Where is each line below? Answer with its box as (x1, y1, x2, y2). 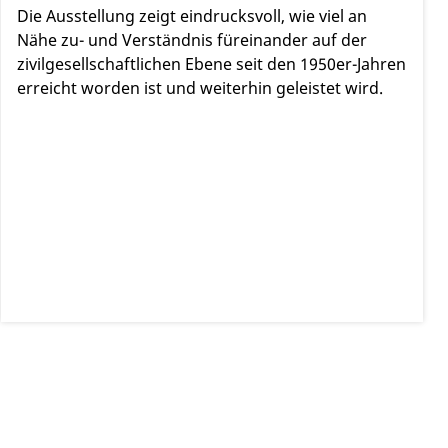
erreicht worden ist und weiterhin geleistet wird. (16, 77, 383, 100)
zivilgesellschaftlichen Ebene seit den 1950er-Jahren (16, 53, 406, 76)
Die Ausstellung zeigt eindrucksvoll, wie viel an (16, 5, 367, 28)
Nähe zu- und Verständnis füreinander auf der (16, 29, 367, 52)
